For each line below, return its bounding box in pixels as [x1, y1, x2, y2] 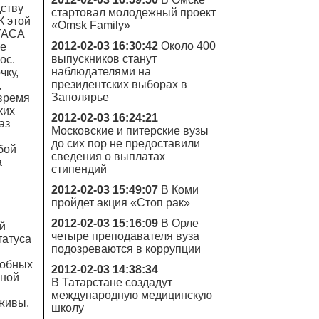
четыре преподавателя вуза [51, 230, 199, 242]
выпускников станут [51, 53, 157, 65]
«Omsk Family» [51, 19, 130, 31]
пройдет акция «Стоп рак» [51, 197, 190, 209]
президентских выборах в [51, 78, 187, 90]
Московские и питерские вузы [51, 125, 209, 137]
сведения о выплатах [51, 150, 165, 162]
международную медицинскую [51, 289, 212, 301]
